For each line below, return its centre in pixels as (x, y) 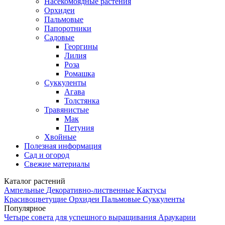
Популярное (25, 208)
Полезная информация (63, 146)
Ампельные (25, 190)
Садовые (59, 37)
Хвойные (60, 137)
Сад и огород (47, 155)
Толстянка (82, 100)
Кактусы (151, 190)
